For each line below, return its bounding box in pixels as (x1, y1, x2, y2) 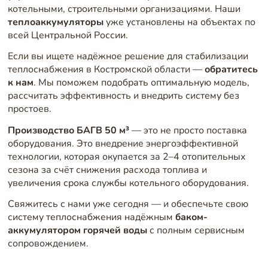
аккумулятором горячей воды (7, 224, 147, 237)
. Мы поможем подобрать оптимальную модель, (33, 76, 249, 90)
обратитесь (204, 63, 258, 77)
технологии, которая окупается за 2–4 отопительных (7, 150, 246, 163)
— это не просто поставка (129, 123, 247, 137)
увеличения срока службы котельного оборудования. (7, 176, 249, 190)
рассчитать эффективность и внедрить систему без (7, 89, 239, 103)
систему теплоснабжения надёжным (7, 211, 175, 224)
